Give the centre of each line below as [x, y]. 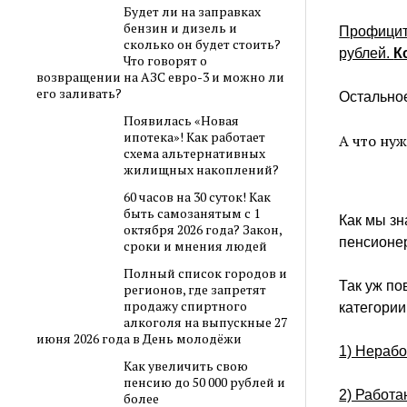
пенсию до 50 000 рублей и [204, 382]
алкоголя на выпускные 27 [205, 322]
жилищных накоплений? [201, 169]
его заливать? [79, 93]
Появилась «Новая [181, 120]
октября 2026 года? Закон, [202, 229]
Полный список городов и [205, 273]
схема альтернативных [194, 153]
